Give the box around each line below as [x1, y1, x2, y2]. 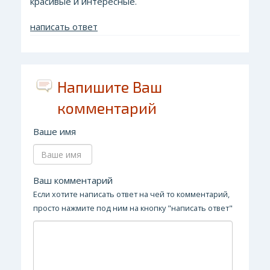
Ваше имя [33, 125, 76, 137]
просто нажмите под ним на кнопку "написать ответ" [33, 202, 233, 213]
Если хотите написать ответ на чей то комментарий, [33, 189, 230, 199]
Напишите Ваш [57, 78, 162, 96]
